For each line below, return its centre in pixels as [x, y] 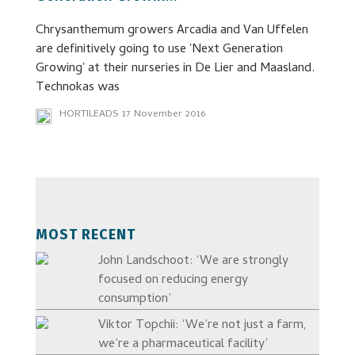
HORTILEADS [89, 115]
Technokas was [77, 88]
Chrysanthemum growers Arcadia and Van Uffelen [172, 31]
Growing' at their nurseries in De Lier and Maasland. [175, 69]
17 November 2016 [163, 115]
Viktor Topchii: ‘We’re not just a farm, [202, 326]
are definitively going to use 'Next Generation [159, 50]
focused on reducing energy [173, 281]
